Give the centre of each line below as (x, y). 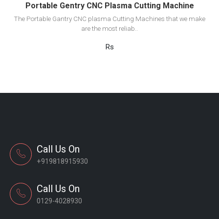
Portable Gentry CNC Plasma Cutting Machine (109, 6)
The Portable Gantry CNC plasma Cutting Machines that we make (109, 19)
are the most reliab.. (109, 29)
